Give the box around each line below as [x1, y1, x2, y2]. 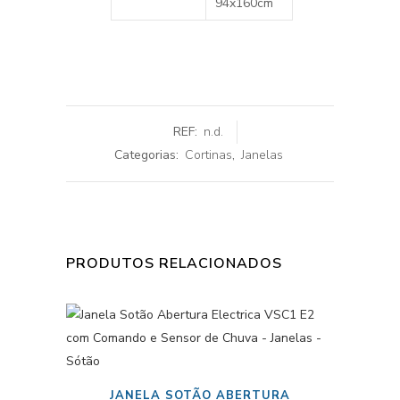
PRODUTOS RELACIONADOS [66, 254, 282, 273]
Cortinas [185, 146, 232, 163]
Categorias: [114, 146, 182, 163]
